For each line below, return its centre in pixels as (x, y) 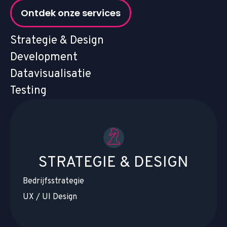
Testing (28, 91)
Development (44, 58)
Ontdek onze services (71, 13)
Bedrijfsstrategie (53, 182)
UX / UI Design (50, 197)
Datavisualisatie (51, 74)
